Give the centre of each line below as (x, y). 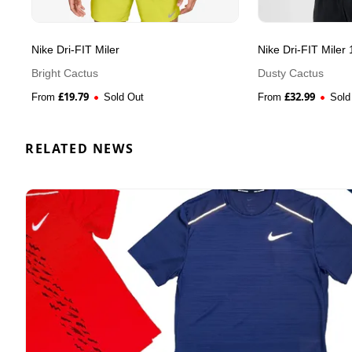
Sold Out (124, 97)
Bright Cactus (65, 73)
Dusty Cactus (291, 73)
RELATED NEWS (80, 149)
